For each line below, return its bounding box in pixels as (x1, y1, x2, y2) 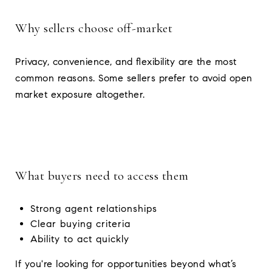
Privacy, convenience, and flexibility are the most (15, 55, 237, 67)
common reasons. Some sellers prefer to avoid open (15, 72, 253, 84)
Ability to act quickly (30, 233, 129, 245)
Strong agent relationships (30, 202, 157, 214)
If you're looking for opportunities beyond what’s (15, 257, 237, 270)
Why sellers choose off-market (15, 20, 172, 36)
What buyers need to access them (15, 168, 189, 183)
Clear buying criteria (30, 217, 131, 229)
